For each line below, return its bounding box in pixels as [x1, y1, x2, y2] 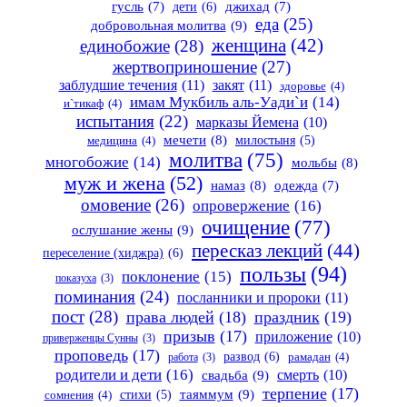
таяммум [179, 385, 233, 402]
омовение [81, 194, 151, 214]
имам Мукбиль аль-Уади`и [129, 93, 308, 111]
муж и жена [64, 172, 165, 194]
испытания [75, 111, 154, 131]
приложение [254, 328, 333, 344]
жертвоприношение [112, 56, 257, 76]
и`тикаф [63, 96, 104, 110]
